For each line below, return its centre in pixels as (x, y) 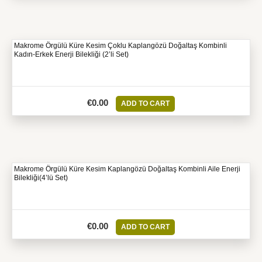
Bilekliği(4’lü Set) (41, 178)
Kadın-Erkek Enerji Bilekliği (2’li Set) (71, 54)
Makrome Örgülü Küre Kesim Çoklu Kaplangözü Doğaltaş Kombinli (120, 46)
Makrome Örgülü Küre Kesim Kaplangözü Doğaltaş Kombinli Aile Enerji (127, 169)
